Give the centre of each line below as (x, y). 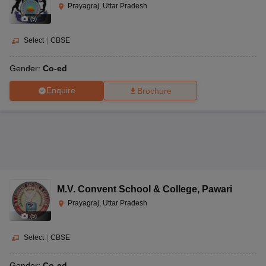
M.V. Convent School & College (127, 189)
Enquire (61, 91)
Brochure (154, 91)
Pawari (217, 189)
